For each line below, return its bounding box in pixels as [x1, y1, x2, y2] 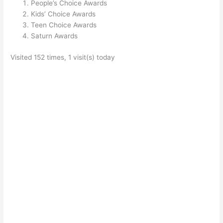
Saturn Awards [31, 32, 78, 40]
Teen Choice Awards [31, 21, 97, 29]
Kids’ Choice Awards [31, 10, 96, 18]
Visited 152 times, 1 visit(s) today [10, 53, 115, 61]
